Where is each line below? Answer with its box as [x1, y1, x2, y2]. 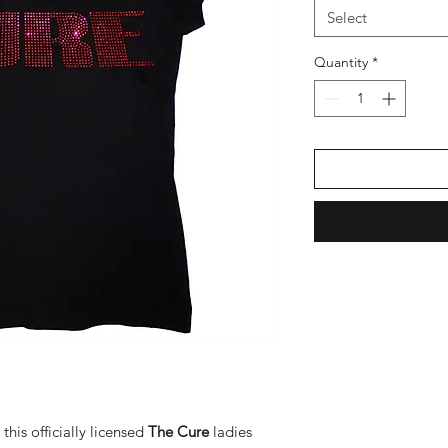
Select [327, 8, 367, 28]
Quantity [314, 53, 368, 72]
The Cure [148, 422, 209, 442]
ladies [209, 422, 252, 442]
